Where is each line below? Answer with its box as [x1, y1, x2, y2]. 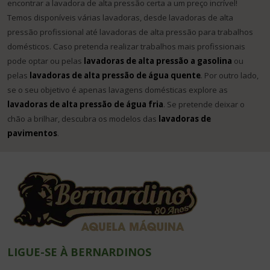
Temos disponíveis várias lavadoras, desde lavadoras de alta [7, 12, 233, 24]
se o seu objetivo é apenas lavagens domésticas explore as [7, 84, 228, 96]
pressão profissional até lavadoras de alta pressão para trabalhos [7, 27, 253, 38]
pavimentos [7, 128, 57, 139]
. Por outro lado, [201, 70, 259, 81]
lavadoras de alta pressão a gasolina [84, 55, 232, 67]
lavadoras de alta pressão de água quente [30, 70, 201, 81]
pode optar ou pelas [7, 55, 84, 67]
